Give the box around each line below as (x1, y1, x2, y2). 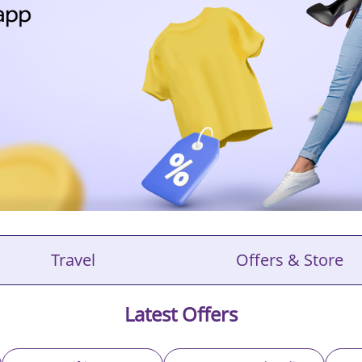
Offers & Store (235, 249, 343, 271)
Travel (50, 249, 95, 271)
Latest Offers (124, 301, 238, 328)
